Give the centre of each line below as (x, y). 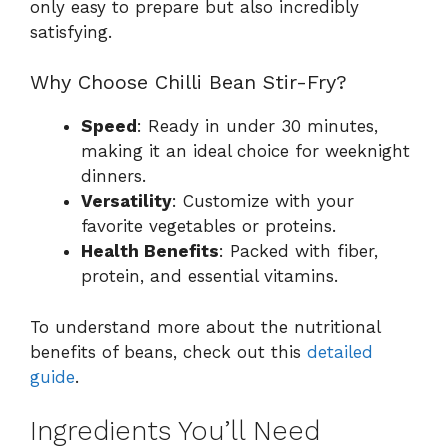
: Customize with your (263, 201)
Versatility (126, 201)
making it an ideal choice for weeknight (245, 151)
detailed (340, 351)
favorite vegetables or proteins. (208, 226)
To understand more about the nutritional (205, 326)
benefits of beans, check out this (168, 351)
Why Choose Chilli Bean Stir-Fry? (188, 82)
